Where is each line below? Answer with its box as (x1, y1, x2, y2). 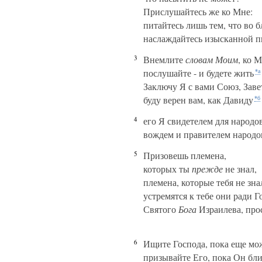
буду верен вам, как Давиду (143, 94, 253, 106)
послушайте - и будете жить (143, 67, 254, 79)
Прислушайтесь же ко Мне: (143, 5, 253, 18)
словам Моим (185, 53, 238, 65)
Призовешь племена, (143, 149, 226, 161)
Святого (143, 203, 178, 215)
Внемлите (143, 53, 185, 65)
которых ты (143, 163, 192, 175)
